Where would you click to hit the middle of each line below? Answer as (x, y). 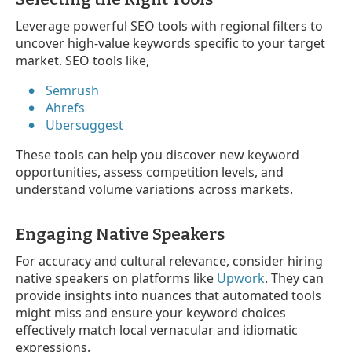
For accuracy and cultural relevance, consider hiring (169, 260)
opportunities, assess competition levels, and (150, 172)
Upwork (241, 278)
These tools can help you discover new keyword (158, 154)
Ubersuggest (85, 125)
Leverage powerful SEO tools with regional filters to (169, 26)
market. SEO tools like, (82, 60)
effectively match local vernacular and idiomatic (157, 330)
